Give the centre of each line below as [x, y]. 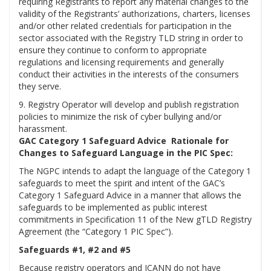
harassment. [43, 129]
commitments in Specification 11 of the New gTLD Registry [135, 220]
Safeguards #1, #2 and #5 [75, 250]
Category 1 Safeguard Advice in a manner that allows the [130, 195]
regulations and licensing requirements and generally [121, 62]
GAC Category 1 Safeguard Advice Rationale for [124, 141]
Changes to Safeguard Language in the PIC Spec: [126, 153]
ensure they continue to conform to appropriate [113, 50]
